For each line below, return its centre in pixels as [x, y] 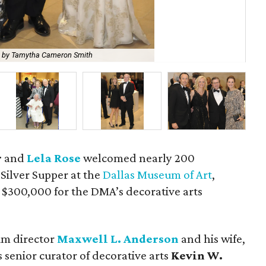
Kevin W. [197, 255]
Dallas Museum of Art [158, 175]
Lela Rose [54, 158]
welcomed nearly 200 [138, 158]
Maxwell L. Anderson [118, 239]
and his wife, [212, 239]
